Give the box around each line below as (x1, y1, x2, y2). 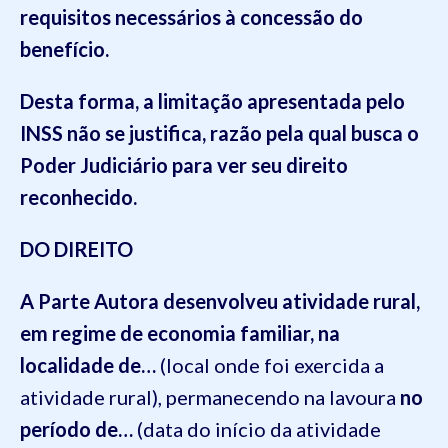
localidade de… (20, 353, 156, 377)
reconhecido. (20, 185, 137, 209)
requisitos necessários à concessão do (20, 5, 363, 29)
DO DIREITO (20, 237, 133, 261)
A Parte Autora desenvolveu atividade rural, (20, 289, 420, 313)
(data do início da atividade (133, 417, 381, 441)
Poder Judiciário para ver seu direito (20, 153, 348, 177)
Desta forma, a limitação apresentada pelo (20, 89, 405, 113)
